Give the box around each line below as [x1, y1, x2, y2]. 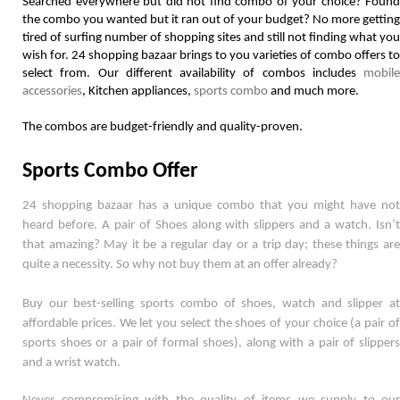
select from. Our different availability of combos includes [22, 66, 363, 80]
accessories [22, 84, 82, 98]
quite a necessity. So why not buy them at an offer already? [22, 257, 340, 271]
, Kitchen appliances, [82, 84, 194, 98]
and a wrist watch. [22, 355, 123, 370]
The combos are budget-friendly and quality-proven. [22, 120, 308, 134]
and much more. [268, 84, 362, 98]
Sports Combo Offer [22, 160, 198, 182]
